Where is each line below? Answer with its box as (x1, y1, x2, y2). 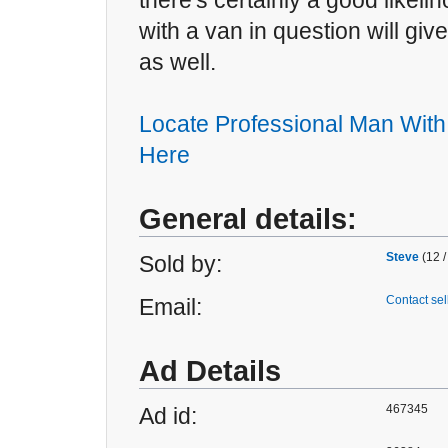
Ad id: (139, 403, 197, 429)
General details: (139, 203, 357, 235)
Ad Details (139, 355, 281, 387)
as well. (139, 49, 216, 75)
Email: (139, 294, 202, 320)
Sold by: (139, 251, 222, 277)
